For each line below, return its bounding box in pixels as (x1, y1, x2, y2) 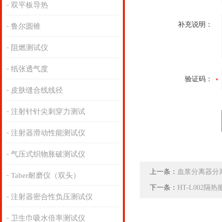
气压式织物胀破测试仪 (10, 150, 85, 158)
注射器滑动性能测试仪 (10, 129, 85, 137)
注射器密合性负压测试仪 (10, 193, 93, 201)
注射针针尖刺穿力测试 (10, 108, 85, 115)
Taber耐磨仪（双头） (10, 171, 80, 179)
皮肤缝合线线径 (10, 86, 63, 94)
